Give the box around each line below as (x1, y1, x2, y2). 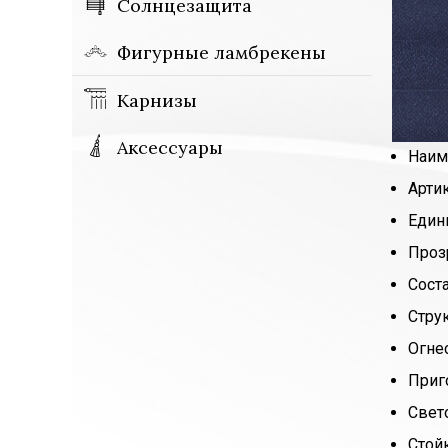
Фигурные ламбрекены (117, 41, 326, 64)
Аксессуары (117, 136, 223, 159)
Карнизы (117, 89, 197, 112)
